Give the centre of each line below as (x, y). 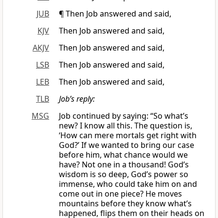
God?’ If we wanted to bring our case (127, 145)
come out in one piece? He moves (120, 194)
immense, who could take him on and (128, 184)
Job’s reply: (77, 99)
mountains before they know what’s (125, 204)
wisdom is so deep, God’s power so (124, 174)
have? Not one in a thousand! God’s (124, 165)
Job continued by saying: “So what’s (124, 116)
